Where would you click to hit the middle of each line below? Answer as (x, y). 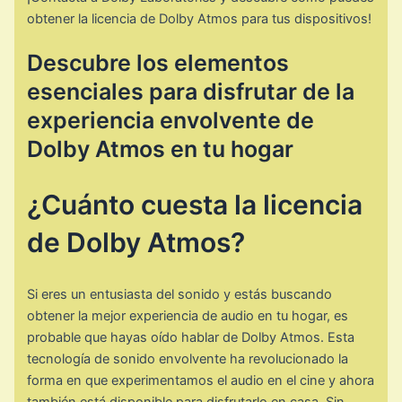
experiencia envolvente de (171, 120)
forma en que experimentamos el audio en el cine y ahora (201, 380)
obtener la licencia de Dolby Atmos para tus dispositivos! (200, 19)
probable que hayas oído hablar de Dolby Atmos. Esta (191, 337)
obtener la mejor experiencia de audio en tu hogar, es (188, 315)
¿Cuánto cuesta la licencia (195, 204)
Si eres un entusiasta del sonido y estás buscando (180, 294)
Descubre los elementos (158, 62)
